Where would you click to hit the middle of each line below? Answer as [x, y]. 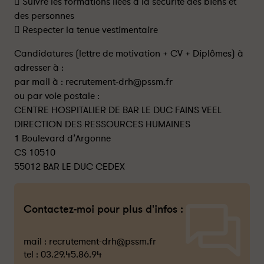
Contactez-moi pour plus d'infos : [103, 209]
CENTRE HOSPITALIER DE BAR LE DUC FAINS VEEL [118, 110]
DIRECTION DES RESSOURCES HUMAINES [102, 124]
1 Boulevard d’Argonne [62, 138]
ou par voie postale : [57, 96]
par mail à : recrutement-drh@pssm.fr [93, 82]
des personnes [44, 16]
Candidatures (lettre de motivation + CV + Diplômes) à [129, 54]
